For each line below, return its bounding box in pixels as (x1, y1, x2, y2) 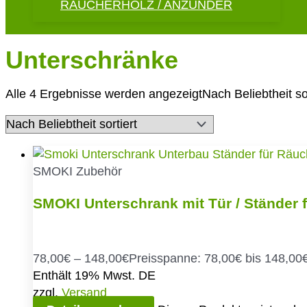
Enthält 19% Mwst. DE (33, 268, 156, 282)
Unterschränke (5, 46, 178, 75)
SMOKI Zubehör (33, 164, 122, 178)
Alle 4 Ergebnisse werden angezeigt (5, 86, 202, 101)
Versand (62, 285, 107, 299)
